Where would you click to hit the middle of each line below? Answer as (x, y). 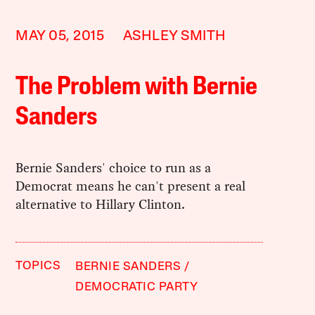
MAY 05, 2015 (60, 37)
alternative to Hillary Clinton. (101, 205)
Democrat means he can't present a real (131, 186)
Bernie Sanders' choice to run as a (114, 168)
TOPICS (38, 266)
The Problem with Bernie (137, 88)
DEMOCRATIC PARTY (137, 288)
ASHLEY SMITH (174, 37)
